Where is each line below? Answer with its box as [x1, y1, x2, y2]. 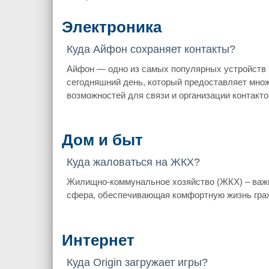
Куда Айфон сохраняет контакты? [66, 43, 235, 56]
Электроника [61, 17, 162, 36]
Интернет [61, 231, 134, 249]
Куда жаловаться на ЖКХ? [66, 156, 200, 169]
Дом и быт [61, 131, 143, 150]
